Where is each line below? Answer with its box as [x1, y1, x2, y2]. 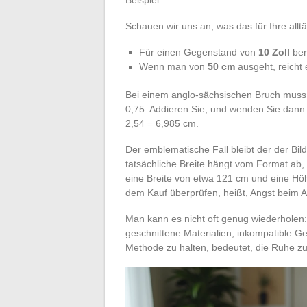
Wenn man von [139, 60, 208, 72]
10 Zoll [258, 46, 290, 58]
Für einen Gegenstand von [139, 46, 258, 58]
